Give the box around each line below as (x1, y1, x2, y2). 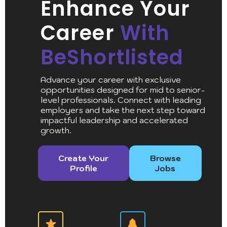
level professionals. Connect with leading (41, 94, 201, 105)
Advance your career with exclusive (41, 74, 181, 85)
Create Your (58, 153, 109, 163)
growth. (41, 125, 71, 135)
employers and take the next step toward (41, 104, 205, 115)
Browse (149, 153, 181, 163)
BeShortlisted (41, 43, 184, 71)
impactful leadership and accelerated (41, 115, 188, 125)
